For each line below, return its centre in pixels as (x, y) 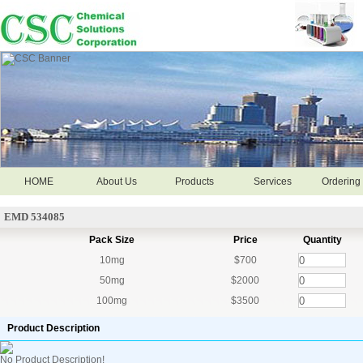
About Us (117, 181)
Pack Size (112, 240)
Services (272, 181)
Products (194, 181)
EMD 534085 (34, 217)
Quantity (322, 240)
